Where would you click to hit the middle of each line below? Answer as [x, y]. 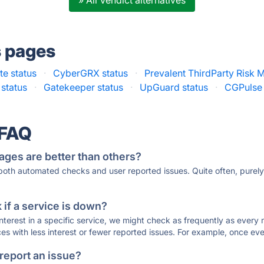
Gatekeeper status [84, 87]
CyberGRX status [91, 73]
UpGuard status [174, 87]
